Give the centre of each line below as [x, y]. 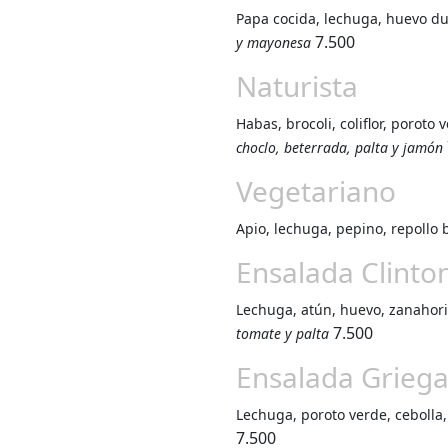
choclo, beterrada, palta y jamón [339, 147]
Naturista [297, 86]
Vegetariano [316, 191]
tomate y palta [282, 333]
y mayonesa [273, 42]
